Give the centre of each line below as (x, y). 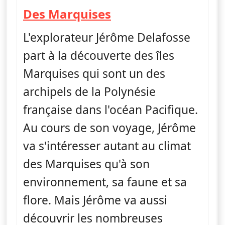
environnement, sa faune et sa (105, 182)
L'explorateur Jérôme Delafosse (107, 37)
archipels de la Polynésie (89, 91)
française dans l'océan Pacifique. (110, 109)
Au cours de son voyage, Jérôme (109, 128)
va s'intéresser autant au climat (107, 146)
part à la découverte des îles (99, 55)
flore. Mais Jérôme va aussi (95, 200)
